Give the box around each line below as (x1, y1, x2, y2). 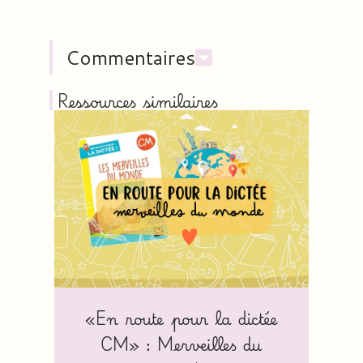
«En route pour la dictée (85, 303, 278, 332)
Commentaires (66, 43, 196, 71)
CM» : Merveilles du (100, 329, 263, 358)
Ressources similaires (58, 86, 219, 115)
